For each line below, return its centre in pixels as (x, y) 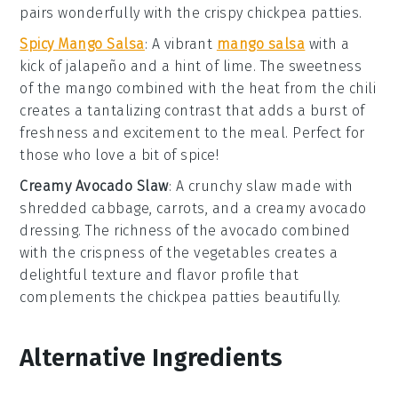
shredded (56, 208)
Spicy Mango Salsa (82, 44)
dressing (49, 230)
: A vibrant (180, 44)
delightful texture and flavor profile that (159, 275)
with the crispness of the (107, 252)
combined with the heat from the (231, 88)
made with (315, 186)
